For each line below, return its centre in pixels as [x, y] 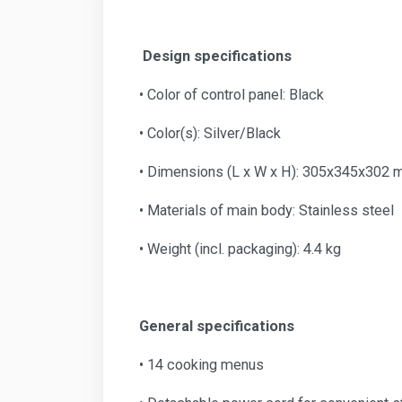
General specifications [217, 327]
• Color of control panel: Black [232, 95]
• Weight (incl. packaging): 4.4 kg [240, 249]
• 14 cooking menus [201, 365]
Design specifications [217, 57]
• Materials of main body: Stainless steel [267, 211]
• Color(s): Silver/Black [210, 134]
